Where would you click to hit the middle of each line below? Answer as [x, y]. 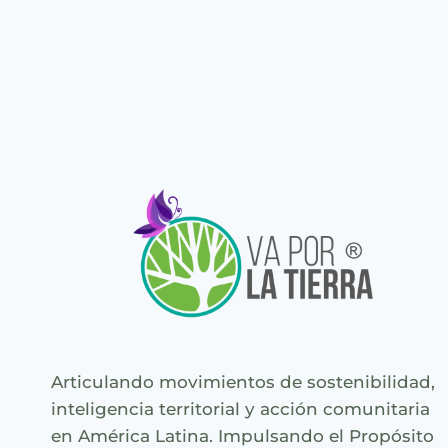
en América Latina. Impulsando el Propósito [242, 436]
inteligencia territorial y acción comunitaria [240, 409]
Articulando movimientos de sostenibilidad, [243, 382]
